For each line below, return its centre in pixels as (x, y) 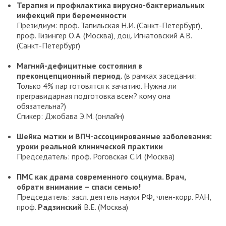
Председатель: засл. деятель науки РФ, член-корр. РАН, (114, 197)
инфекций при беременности (72, 15)
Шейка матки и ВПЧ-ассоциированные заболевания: (114, 136)
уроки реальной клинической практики (90, 147)
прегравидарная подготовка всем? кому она (94, 96)
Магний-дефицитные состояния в (79, 66)
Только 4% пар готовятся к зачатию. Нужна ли (97, 86)
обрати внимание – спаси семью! (79, 187)
